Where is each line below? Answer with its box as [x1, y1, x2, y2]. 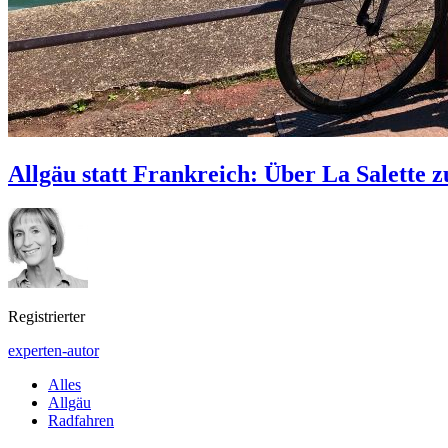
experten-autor [8, 341, 99, 359]
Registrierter [8, 307, 85, 325]
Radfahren [48, 411, 114, 429]
